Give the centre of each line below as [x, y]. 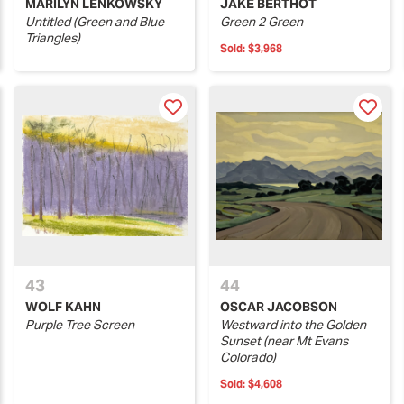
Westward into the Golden [293, 324]
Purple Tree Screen [80, 324]
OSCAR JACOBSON [279, 306]
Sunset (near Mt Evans [284, 340]
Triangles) [53, 37]
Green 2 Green [262, 21]
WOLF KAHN [63, 306]
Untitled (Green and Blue [95, 21]
